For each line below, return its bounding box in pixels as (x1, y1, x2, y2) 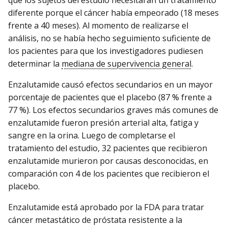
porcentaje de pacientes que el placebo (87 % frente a (8, 92, 212, 103)
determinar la (8, 58, 62, 70)
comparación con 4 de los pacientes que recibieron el (8, 168, 209, 180)
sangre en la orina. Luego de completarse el (8, 130, 175, 141)
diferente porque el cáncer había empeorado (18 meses (8, 7, 219, 19)
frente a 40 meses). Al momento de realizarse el (8, 20, 188, 32)
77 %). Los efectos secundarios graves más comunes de (8, 104, 218, 116)
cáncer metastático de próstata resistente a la (8, 214, 182, 226)
